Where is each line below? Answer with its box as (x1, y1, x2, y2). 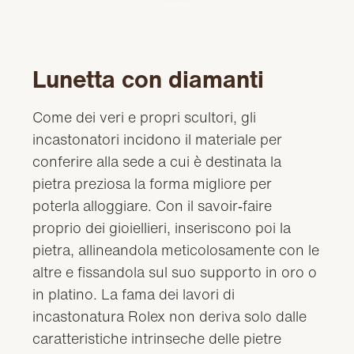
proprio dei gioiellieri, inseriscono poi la (32, 217, 292, 238)
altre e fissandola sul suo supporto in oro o (32, 261, 318, 282)
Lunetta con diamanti (32, 61, 265, 96)
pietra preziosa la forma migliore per (32, 172, 273, 194)
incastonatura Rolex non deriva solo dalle (32, 305, 307, 326)
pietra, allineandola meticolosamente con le (32, 239, 320, 260)
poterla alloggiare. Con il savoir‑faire (32, 194, 273, 216)
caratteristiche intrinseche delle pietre (32, 327, 282, 348)
